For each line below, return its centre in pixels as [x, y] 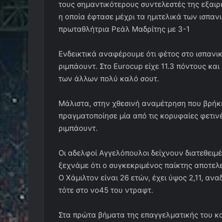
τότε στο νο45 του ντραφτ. [106, 190]
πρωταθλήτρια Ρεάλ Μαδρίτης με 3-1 [124, 29]
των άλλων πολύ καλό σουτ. [109, 79]
